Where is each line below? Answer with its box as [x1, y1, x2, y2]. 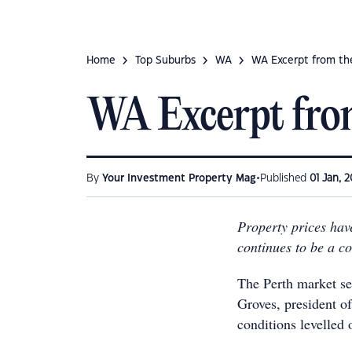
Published [260, 174, 310, 183]
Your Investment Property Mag [102, 174, 256, 183]
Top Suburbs [135, 56, 196, 65]
